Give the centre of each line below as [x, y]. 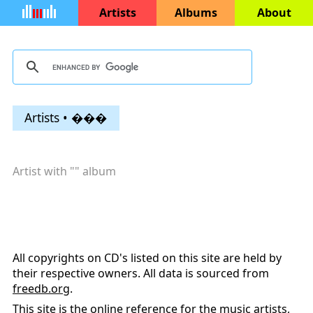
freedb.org [41, 289]
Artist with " [44, 172]
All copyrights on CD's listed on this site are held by [147, 258]
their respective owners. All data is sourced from [141, 274]
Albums [196, 13]
